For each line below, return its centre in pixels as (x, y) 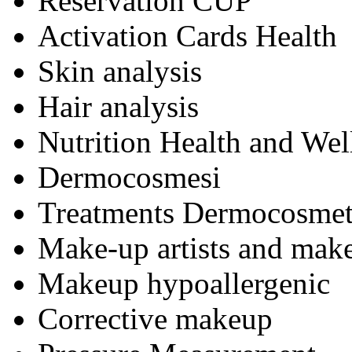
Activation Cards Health (187, 35)
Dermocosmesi (129, 177)
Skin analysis (120, 71)
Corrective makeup (155, 318)
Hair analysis (118, 106)
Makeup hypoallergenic (184, 283)
